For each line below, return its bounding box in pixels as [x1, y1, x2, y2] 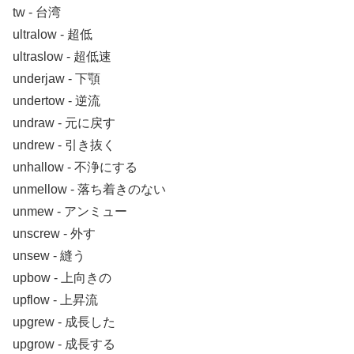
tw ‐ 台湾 [13, 5, 61, 19]
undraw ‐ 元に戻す [13, 115, 115, 130]
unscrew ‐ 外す [13, 226, 96, 240]
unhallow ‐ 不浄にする [13, 160, 137, 174]
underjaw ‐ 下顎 [13, 71, 100, 85]
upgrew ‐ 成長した [13, 314, 115, 329]
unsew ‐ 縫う [13, 248, 85, 262]
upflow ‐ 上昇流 [13, 292, 98, 307]
